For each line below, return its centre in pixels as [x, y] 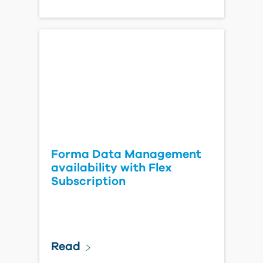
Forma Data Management [126, 154]
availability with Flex [111, 168]
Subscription [88, 181]
